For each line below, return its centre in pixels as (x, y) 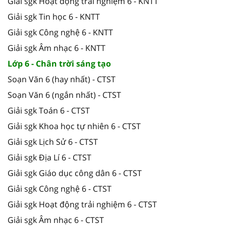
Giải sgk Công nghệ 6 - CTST (60, 188)
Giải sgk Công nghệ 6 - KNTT (60, 32)
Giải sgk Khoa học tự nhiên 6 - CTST (74, 126)
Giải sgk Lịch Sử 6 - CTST (53, 142)
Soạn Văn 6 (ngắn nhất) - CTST (64, 95)
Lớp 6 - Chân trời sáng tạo (59, 63)
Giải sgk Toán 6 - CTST (49, 110)
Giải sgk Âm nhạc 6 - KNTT (56, 48)
